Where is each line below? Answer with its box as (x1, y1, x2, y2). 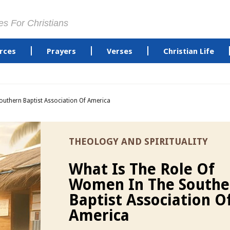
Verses (106, 47, 132, 56)
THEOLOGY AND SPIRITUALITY (69, 136, 208, 147)
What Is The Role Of (69, 160, 215, 178)
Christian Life (163, 47, 214, 56)
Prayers (46, 47, 76, 56)
